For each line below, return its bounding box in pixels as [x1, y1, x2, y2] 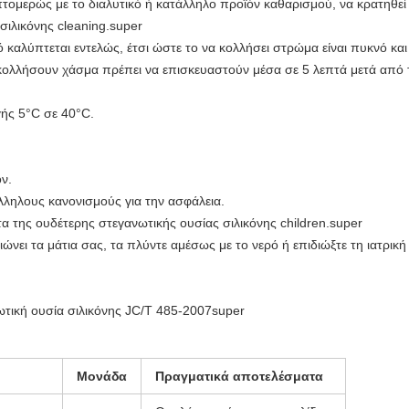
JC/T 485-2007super [125, 303, 245, 319]
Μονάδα [77, 369, 127, 384]
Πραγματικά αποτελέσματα [155, 369, 323, 384]
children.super [280, 215, 362, 231]
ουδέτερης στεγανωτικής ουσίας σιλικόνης [36, 215, 277, 231]
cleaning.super [58, 18, 142, 34]
